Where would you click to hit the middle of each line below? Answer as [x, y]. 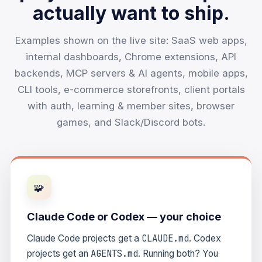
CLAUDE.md [165, 238]
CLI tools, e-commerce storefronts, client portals [131, 89]
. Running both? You [178, 254]
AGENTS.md [114, 254]
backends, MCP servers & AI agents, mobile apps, [131, 73]
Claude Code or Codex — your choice [124, 216]
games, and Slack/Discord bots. [131, 122]
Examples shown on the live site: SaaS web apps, [131, 40]
